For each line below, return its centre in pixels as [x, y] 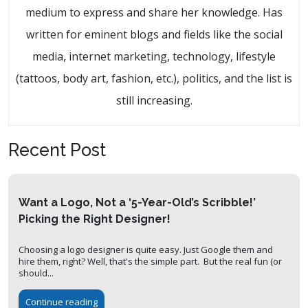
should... [36, 273]
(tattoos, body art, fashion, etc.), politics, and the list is [154, 79]
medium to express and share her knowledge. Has [154, 13]
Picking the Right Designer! [95, 219]
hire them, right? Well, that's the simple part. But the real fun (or [150, 262]
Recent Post [57, 150]
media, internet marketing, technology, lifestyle [154, 57]
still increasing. [154, 101]
